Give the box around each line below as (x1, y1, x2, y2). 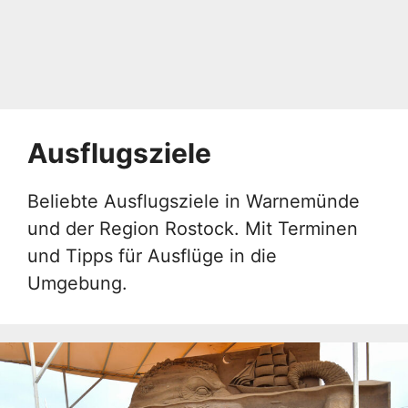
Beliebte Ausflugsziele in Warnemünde (27, 190, 360, 212)
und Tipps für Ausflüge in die (27, 245, 277, 267)
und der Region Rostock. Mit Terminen (27, 218, 358, 240)
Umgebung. (27, 272, 127, 294)
